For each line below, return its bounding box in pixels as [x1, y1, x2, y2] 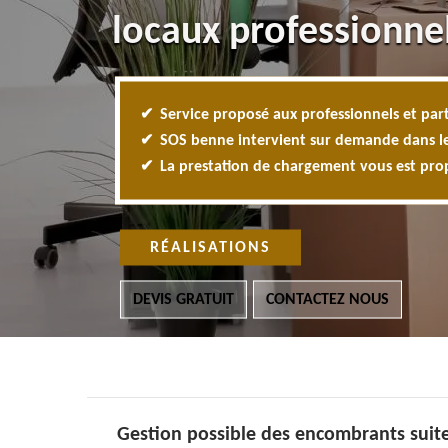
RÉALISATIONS [150, 239, 271, 256]
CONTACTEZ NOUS [266, 291, 389, 308]
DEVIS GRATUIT [133, 291, 234, 308]
